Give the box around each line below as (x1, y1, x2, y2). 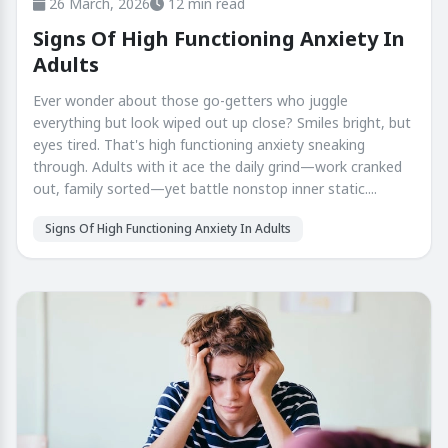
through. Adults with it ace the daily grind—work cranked (33, 157, 402, 177)
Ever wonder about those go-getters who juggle (33, 91, 348, 111)
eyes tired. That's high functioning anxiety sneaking (33, 135, 365, 155)
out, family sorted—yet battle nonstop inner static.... (33, 179, 377, 199)
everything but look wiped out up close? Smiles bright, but (33, 113, 411, 133)
